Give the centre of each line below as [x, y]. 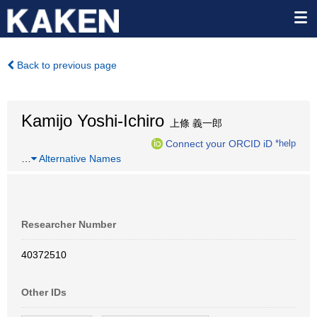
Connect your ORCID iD [219, 143]
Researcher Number [69, 224]
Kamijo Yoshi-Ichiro [93, 121]
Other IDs [44, 292]
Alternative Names [79, 158]
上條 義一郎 [193, 123]
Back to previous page [65, 65]
